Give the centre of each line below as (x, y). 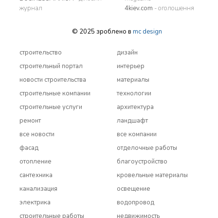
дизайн (127, 53)
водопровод (136, 202)
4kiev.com (139, 8)
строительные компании (55, 93)
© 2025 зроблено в (102, 32)
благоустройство (142, 162)
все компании (137, 134)
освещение (134, 189)
